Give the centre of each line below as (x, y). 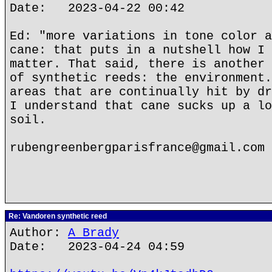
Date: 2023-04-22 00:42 (97, 8)
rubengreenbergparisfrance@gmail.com (137, 148)
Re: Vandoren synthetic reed (57, 216)
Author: (39, 233)
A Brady (93, 233)
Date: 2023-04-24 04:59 (97, 247)
